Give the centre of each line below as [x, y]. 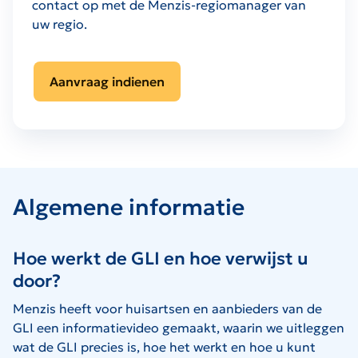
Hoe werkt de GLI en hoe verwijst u [161, 258]
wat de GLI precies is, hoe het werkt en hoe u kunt [164, 346]
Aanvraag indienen [107, 81]
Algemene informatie [129, 207]
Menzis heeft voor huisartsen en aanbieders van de [167, 308]
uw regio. [60, 24]
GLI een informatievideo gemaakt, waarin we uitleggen [179, 327]
